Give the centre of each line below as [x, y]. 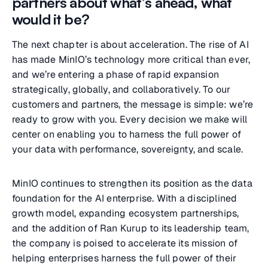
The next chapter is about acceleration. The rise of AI [130, 45]
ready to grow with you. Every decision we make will [130, 119]
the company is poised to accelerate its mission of [125, 243]
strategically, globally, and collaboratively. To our [121, 89]
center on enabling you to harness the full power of [127, 134]
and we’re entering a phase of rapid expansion [116, 74]
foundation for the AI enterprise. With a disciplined [125, 198]
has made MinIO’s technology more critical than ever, [131, 60]
